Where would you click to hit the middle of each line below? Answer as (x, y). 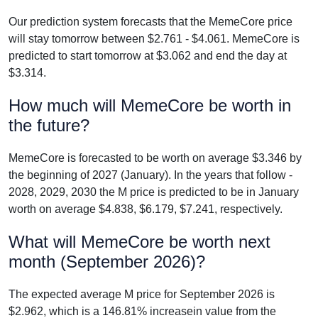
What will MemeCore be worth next (139, 242)
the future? (49, 125)
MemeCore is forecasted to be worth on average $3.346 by (155, 158)
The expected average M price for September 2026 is (142, 294)
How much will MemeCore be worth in (150, 105)
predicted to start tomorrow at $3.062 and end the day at (148, 56)
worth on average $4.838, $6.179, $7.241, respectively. (146, 209)
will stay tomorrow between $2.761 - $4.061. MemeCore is (154, 39)
